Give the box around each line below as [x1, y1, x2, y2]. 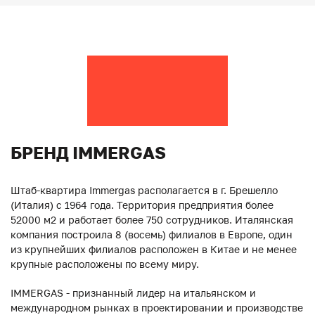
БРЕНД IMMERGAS [11, 141, 166, 162]
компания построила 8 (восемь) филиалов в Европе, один [11, 228, 292, 240]
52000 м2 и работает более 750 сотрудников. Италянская [11, 213, 293, 226]
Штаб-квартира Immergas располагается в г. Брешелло [11, 184, 278, 196]
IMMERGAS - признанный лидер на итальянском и [11, 286, 256, 299]
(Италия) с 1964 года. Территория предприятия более [11, 198, 274, 211]
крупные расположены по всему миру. [11, 257, 199, 270]
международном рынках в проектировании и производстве [11, 301, 303, 314]
